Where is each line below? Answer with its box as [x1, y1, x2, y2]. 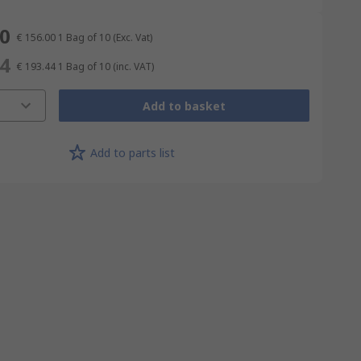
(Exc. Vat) [112, 31, 152, 44]
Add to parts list [89, 144, 175, 160]
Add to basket [142, 98, 226, 114]
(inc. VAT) [112, 60, 154, 73]
